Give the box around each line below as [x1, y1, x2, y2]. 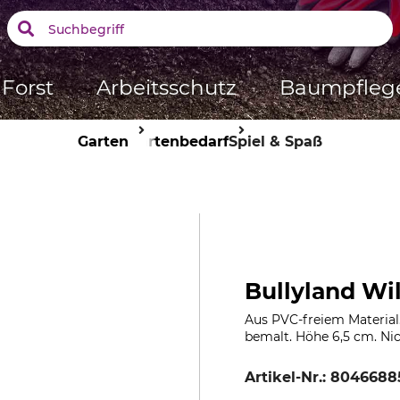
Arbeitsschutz [96, 75, 237, 100]
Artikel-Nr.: [245, 369, 330, 386]
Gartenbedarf [129, 133, 229, 150]
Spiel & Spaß [229, 133, 322, 150]
